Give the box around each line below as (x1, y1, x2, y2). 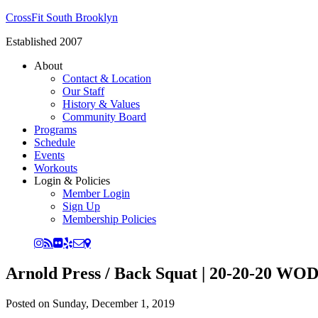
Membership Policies (62, 213, 156, 225)
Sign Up (62, 200, 100, 212)
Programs (34, 124, 77, 136)
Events (34, 149, 65, 161)
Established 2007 (6, 35, 82, 48)
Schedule (34, 136, 75, 148)
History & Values (62, 98, 140, 110)
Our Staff (62, 85, 104, 97)
